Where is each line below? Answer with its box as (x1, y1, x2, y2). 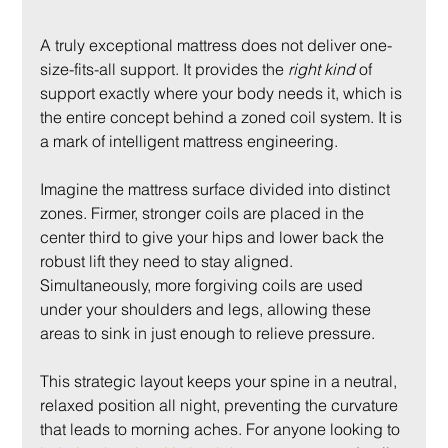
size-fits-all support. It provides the (40, 58, 289, 79)
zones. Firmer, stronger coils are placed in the (40, 202, 369, 223)
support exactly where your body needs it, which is (40, 82, 407, 103)
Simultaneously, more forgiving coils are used (40, 274, 368, 295)
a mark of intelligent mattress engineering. (40, 130, 339, 151)
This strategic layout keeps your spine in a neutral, (40, 370, 402, 391)
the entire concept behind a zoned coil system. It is (40, 106, 407, 127)
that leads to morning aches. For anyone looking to (40, 418, 405, 439)
